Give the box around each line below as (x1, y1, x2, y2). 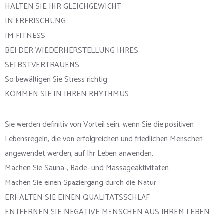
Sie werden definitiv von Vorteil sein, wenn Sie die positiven (5, 118, 194, 131)
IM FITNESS (5, 29, 45, 43)
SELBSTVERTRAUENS (5, 58, 79, 72)
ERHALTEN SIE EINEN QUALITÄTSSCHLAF (5, 191, 150, 204)
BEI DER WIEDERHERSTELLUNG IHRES (5, 44, 138, 57)
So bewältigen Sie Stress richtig (5, 73, 107, 87)
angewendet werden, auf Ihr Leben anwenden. (5, 147, 153, 161)
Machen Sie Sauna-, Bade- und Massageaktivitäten (5, 162, 169, 175)
